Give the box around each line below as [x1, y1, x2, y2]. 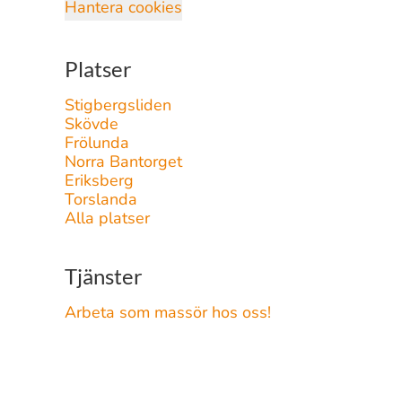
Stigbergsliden [65, 94, 171, 116]
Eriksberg [65, 170, 134, 191]
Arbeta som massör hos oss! [65, 301, 271, 323]
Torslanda [65, 188, 137, 210]
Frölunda [65, 132, 129, 153]
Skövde [65, 113, 118, 135]
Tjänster [65, 263, 143, 289]
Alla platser [65, 207, 150, 229]
